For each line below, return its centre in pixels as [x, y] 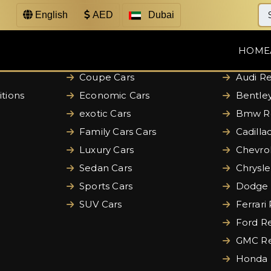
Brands [244, 36]
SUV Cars [99, 204]
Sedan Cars [104, 168]
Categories [99, 36]
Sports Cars [105, 186]
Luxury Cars [105, 150]
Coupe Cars [105, 77]
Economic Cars [113, 95]
